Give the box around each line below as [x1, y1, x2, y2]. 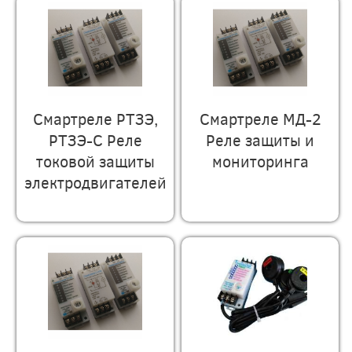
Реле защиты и [206, 128, 315, 150]
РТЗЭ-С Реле [48, 128, 142, 150]
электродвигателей [24, 170, 167, 192]
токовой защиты [35, 149, 155, 171]
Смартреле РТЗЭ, [32, 107, 158, 129]
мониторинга [211, 149, 309, 171]
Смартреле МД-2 [199, 107, 321, 129]
